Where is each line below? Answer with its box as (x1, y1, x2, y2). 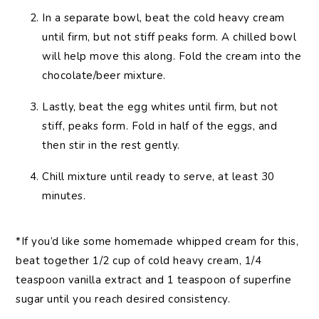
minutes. (42, 188, 86, 203)
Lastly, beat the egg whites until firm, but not (42, 99, 278, 114)
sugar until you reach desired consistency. (16, 291, 231, 306)
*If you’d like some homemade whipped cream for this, (16, 234, 299, 249)
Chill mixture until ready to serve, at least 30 (42, 169, 275, 184)
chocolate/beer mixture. (42, 68, 166, 83)
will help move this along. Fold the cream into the (42, 48, 302, 63)
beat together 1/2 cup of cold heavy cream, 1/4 (16, 253, 262, 268)
